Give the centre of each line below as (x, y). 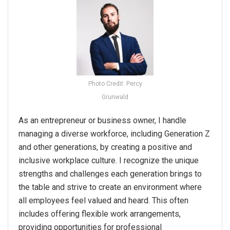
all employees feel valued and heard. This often (103, 200)
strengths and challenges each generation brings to (110, 174)
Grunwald (115, 97)
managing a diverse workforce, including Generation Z (114, 133)
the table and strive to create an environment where (110, 187)
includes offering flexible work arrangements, (100, 214)
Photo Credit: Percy (115, 83)
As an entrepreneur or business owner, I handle (102, 120)
